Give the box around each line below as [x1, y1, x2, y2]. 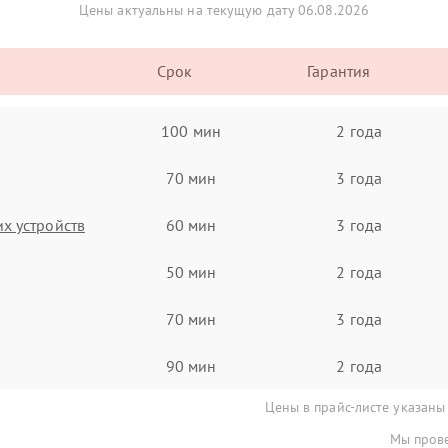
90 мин [165, 355, 217, 376]
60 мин [165, 214, 217, 235]
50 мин [165, 261, 217, 282]
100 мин [161, 120, 221, 141]
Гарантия [307, 61, 371, 81]
